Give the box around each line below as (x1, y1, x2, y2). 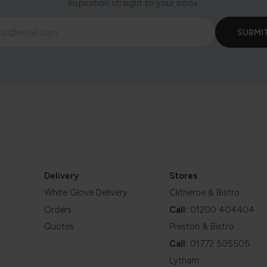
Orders (44, 204, 72, 215)
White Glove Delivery (44, 187, 128, 198)
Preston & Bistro (169, 221, 234, 232)
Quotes (44, 221, 74, 232)
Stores (169, 170, 197, 181)
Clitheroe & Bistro (169, 187, 240, 198)
